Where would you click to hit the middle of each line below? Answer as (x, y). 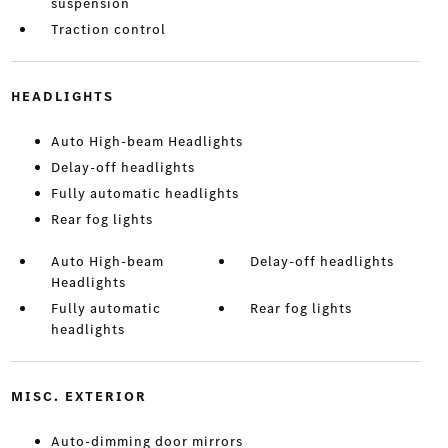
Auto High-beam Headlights (146, 142)
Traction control (108, 30)
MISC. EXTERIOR (78, 397)
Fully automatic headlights (144, 194)
